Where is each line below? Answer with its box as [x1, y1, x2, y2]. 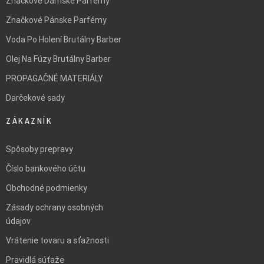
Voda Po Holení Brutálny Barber [6, 34, 121, 45]
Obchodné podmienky [6, 183, 87, 194]
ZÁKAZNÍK [6, 115, 52, 127]
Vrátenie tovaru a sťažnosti [6, 235, 109, 246]
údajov [6, 216, 31, 227]
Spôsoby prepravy [6, 144, 73, 155]
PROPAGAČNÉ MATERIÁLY [6, 73, 103, 84]
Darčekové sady [6, 93, 65, 104]
